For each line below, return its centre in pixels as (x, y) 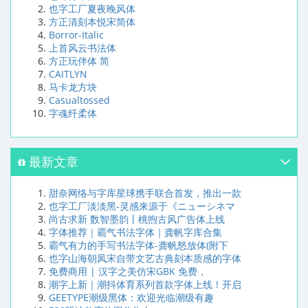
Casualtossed (79, 100)
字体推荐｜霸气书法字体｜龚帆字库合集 (135, 232)
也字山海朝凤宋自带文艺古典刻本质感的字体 (145, 258)
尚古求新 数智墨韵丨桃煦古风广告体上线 (137, 219)
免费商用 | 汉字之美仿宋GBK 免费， (128, 272)
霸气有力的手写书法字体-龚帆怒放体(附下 (139, 245)
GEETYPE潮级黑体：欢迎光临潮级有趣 (131, 298)
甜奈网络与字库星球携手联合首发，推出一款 (145, 193)
